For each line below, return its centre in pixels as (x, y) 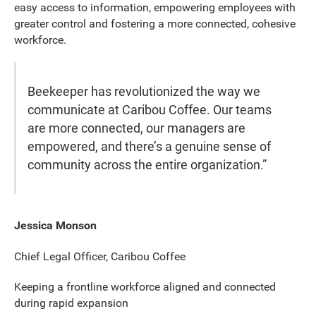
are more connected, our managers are (137, 128)
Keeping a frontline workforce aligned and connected (145, 287)
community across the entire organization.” (147, 164)
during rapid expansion (71, 303)
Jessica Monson (55, 226)
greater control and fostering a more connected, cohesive (155, 23)
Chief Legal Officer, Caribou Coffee (100, 256)
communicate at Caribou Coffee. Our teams (150, 109)
